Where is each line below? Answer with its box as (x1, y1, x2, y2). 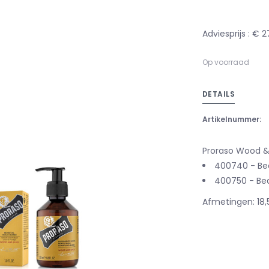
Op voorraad (202, 56, 249, 67)
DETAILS (202, 88, 235, 99)
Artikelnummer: (202, 113, 261, 124)
